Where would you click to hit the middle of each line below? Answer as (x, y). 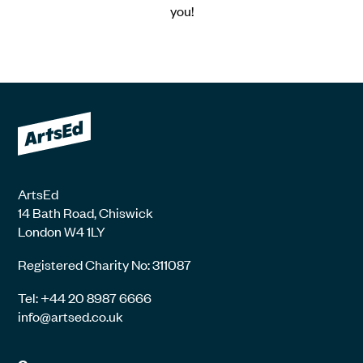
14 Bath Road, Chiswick (86, 212)
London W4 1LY (62, 231)
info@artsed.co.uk (71, 316)
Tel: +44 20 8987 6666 (85, 297)
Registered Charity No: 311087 (105, 264)
